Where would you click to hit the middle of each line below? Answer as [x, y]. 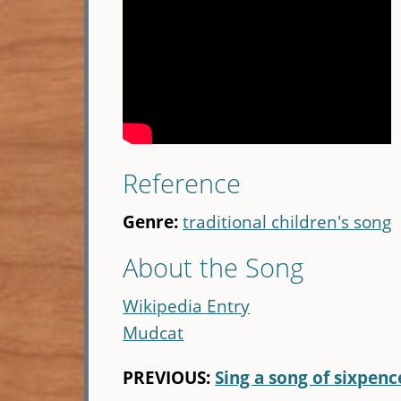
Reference [182, 183]
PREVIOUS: [167, 377]
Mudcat [154, 333]
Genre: [153, 222]
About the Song [213, 268]
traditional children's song [287, 222]
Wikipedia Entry [187, 306]
